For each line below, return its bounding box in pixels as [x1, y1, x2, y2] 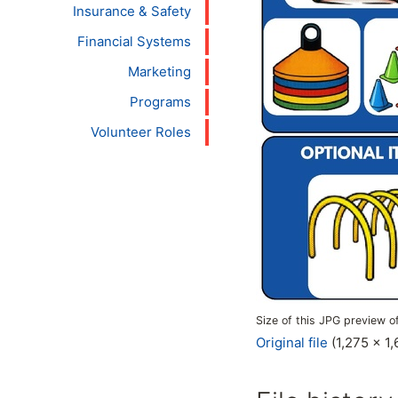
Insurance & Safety [73, 3, 191, 20]
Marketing [128, 63, 191, 80]
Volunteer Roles [91, 123, 191, 140]
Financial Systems [77, 33, 191, 50]
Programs [130, 93, 191, 110]
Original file [256, 333, 328, 351]
